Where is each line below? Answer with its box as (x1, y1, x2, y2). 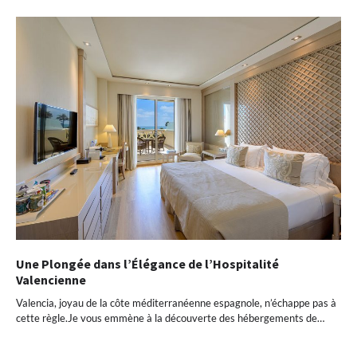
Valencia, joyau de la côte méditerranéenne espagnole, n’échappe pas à (16, 296, 336, 310)
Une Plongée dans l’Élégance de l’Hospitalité (16, 256, 279, 273)
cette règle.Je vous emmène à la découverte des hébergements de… (16, 312, 324, 325)
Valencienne (16, 272, 86, 288)
